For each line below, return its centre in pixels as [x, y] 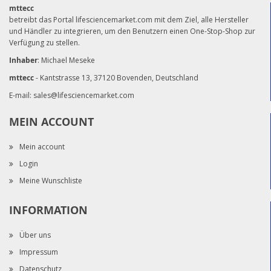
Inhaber [23, 60]
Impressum [39, 252]
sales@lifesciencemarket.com [84, 95]
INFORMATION [48, 210]
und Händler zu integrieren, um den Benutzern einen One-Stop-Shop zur [132, 31]
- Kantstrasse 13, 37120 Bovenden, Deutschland [116, 77]
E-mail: [21, 95]
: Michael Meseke [66, 60]
